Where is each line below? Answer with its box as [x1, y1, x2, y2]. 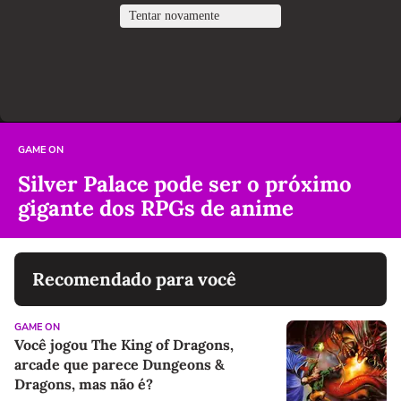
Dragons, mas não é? [14, 374, 153, 393]
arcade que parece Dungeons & [14, 354, 225, 373]
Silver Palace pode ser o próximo [18, 169, 352, 198]
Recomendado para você [32, 267, 236, 290]
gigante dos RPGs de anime [18, 193, 294, 222]
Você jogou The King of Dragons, [14, 335, 234, 354]
